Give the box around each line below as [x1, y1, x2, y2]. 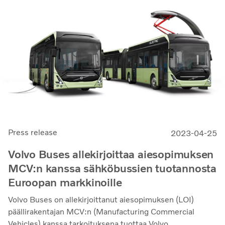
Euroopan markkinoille [8, 176, 122, 190]
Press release [8, 128, 57, 138]
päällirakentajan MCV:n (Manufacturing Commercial [8, 207, 194, 217]
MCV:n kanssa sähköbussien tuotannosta [8, 162, 216, 176]
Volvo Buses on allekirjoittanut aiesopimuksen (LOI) [8, 195, 194, 205]
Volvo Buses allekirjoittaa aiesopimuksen [8, 148, 214, 162]
